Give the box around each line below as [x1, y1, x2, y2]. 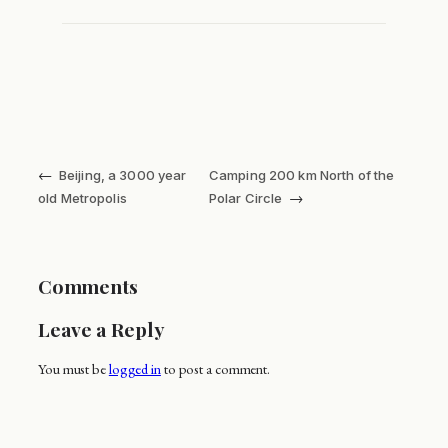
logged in [108, 358, 161, 378]
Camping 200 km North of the [208, 167, 395, 184]
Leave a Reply [38, 316, 164, 343]
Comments [38, 273, 138, 300]
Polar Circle [208, 190, 283, 207]
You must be [38, 358, 109, 378]
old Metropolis [38, 190, 127, 207]
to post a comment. [160, 358, 271, 378]
